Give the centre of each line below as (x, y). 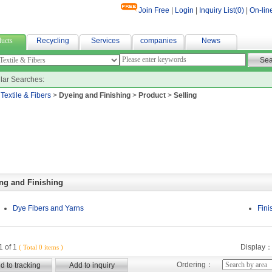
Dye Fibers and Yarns (48, 208)
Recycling (53, 41)
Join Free (154, 10)
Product (152, 95)
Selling (185, 95)
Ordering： (195, 265)
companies (158, 41)
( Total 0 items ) (40, 247)
